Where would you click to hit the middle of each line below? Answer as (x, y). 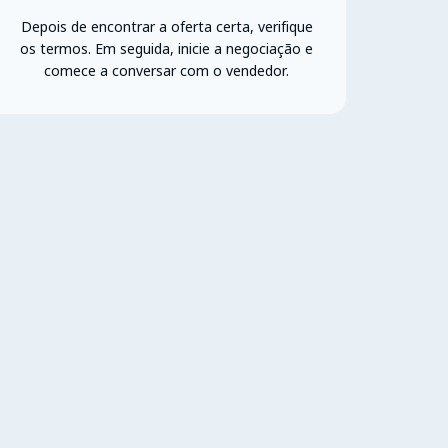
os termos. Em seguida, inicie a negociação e (167, 48)
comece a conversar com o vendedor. (167, 70)
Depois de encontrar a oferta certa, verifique (166, 26)
